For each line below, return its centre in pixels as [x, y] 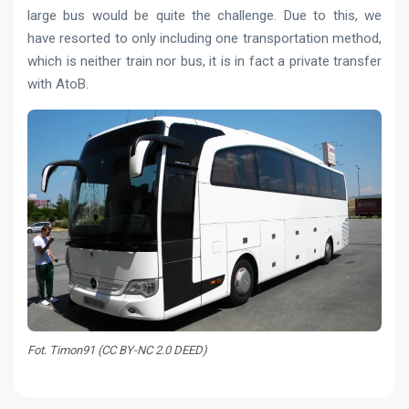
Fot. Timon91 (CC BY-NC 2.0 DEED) [117, 350]
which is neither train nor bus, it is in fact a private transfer [204, 61]
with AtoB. [58, 84]
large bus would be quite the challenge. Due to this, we [204, 15]
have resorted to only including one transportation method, [204, 38]
